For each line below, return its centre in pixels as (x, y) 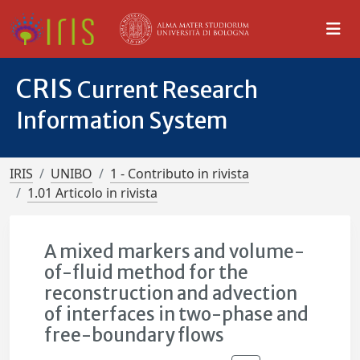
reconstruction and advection (171, 293)
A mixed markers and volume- (175, 252)
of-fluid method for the (147, 272)
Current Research (168, 90)
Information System (122, 121)
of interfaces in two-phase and (177, 314)
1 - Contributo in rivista (180, 174)
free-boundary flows (135, 335)
